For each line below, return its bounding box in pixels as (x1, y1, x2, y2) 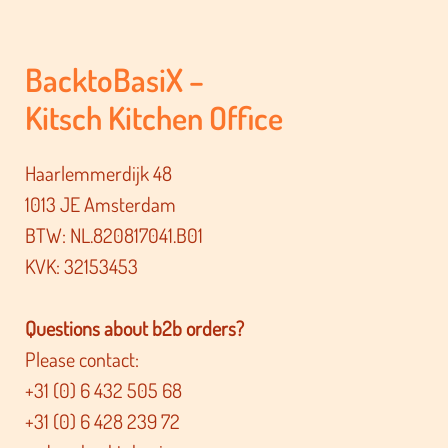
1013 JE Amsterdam (25, 190, 177, 217)
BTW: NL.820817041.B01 (25, 221, 204, 248)
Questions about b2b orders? (25, 314, 245, 341)
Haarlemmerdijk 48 (25, 159, 173, 186)
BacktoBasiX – (25, 59, 205, 100)
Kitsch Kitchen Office (25, 97, 284, 138)
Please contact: (25, 345, 140, 372)
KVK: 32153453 (25, 252, 139, 279)
